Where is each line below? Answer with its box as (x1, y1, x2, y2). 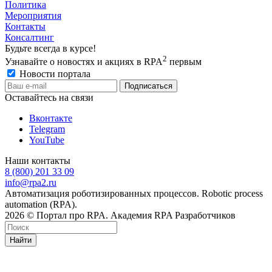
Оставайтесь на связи (5, 92, 93, 103)
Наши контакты (5, 155, 70, 166)
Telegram (29, 124, 65, 134)
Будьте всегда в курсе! (5, 42, 96, 53)
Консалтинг (5, 32, 54, 42)
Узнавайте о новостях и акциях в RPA (5, 56, 163, 67)
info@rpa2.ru (5, 177, 56, 188)
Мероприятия (5, 10, 61, 21)
